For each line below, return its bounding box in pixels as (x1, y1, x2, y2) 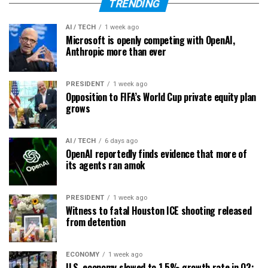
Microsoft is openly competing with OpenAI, (66, 32, 235, 47)
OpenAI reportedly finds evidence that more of (66, 146, 247, 161)
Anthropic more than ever (66, 44, 166, 59)
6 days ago (105, 136, 138, 145)
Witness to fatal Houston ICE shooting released (66, 203, 252, 218)
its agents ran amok (66, 157, 145, 172)
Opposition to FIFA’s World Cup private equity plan (66, 89, 256, 104)
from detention (66, 214, 126, 229)
